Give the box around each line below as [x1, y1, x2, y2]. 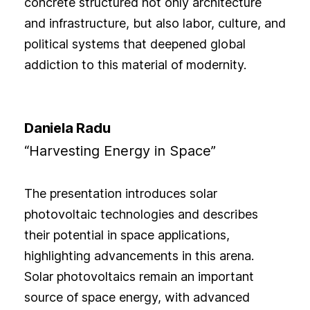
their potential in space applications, [24, 228, 230, 243]
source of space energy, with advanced [24, 290, 250, 305]
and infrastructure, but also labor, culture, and [24, 16, 286, 31]
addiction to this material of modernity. [24, 57, 246, 73]
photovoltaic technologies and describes [24, 207, 258, 222]
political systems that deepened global [24, 37, 246, 52]
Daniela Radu [24, 120, 111, 137]
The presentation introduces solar [24, 186, 217, 201]
